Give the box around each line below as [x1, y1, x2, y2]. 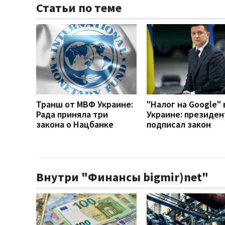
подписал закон [147, 118, 211, 130]
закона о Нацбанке [36, 118, 114, 130]
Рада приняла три [36, 108, 108, 120]
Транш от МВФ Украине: [36, 98, 133, 110]
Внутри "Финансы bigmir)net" [36, 169, 208, 185]
